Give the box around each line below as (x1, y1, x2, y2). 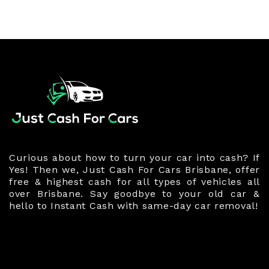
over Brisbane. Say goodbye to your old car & (9, 187, 260, 199)
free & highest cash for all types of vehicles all (9, 175, 260, 187)
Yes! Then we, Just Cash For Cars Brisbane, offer (9, 163, 260, 175)
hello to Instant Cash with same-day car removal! (9, 199, 258, 211)
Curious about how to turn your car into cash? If (9, 151, 260, 163)
